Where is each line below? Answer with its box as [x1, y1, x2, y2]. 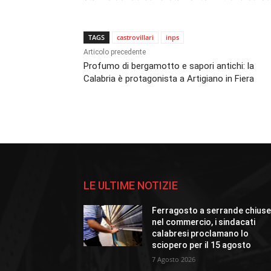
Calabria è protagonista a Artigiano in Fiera [83, 73, 254, 85]
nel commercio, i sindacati [152, 217, 256, 227]
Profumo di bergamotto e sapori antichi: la [83, 60, 254, 72]
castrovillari [117, 33, 154, 42]
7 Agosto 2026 [152, 255, 196, 264]
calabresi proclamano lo [152, 229, 249, 239]
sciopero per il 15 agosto [152, 240, 252, 250]
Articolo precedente [83, 48, 146, 57]
